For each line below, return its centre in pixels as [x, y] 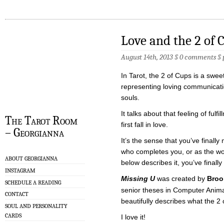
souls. [130, 98]
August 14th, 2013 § [150, 57]
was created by [181, 179]
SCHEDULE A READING [33, 182]
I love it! [133, 217]
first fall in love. [144, 125]
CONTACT [17, 194]
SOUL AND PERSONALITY [36, 206]
